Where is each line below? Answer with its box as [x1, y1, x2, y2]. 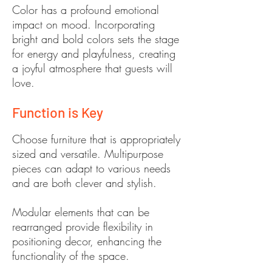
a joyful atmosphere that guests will [12, 61, 172, 75]
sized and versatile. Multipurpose [12, 146, 163, 161]
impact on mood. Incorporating [12, 17, 155, 32]
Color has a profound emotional [12, 2, 159, 17]
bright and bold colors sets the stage [12, 32, 179, 46]
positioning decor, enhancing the [12, 234, 161, 248]
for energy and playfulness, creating [12, 46, 175, 61]
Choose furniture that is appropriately [12, 132, 180, 146]
